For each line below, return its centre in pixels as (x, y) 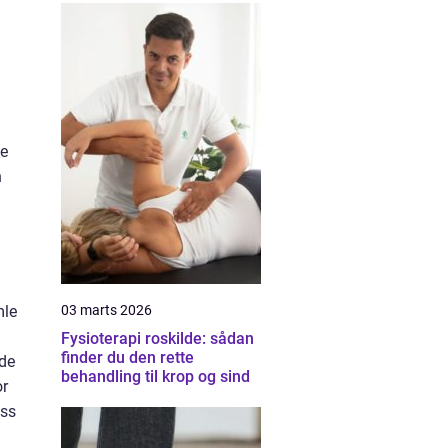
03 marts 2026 (106, 310)
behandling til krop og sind (155, 376)
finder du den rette (127, 357)
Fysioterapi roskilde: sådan (157, 338)
